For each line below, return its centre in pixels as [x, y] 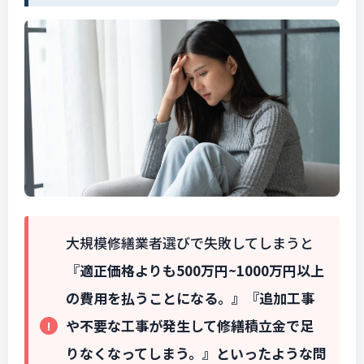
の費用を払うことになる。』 [156, 297]
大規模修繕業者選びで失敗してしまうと [190, 242]
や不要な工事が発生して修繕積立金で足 [190, 325]
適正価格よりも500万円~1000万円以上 [202, 270]
